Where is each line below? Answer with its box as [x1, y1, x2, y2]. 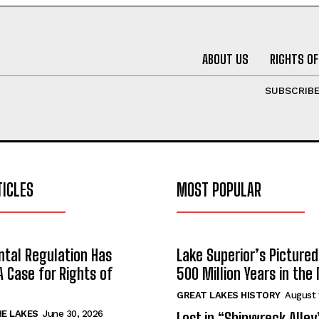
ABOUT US [202, 51, 249, 67]
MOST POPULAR [177, 179, 261, 200]
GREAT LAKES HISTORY [177, 289, 281, 300]
